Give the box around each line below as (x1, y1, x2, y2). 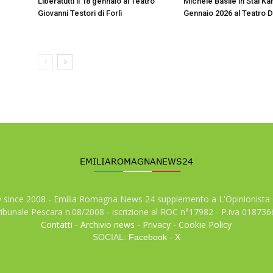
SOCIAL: (92, 232, 129, 242)
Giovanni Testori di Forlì (38, 9, 122, 18)
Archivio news (80, 219, 135, 230)
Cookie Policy (179, 219, 232, 230)
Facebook (128, 232, 167, 242)
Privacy (143, 219, 171, 230)
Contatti (41, 219, 73, 230)
